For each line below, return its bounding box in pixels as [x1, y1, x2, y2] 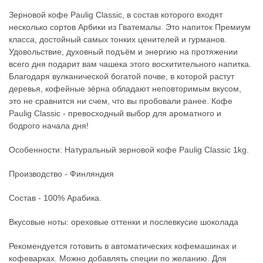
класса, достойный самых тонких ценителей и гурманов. [9, 35, 227, 45]
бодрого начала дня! [9, 121, 91, 131]
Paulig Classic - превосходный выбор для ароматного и [9, 109, 221, 119]
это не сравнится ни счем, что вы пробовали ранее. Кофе [9, 96, 232, 106]
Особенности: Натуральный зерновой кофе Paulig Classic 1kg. [9, 145, 251, 155]
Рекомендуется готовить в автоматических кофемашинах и [9, 241, 237, 251]
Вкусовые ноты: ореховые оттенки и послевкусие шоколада [9, 217, 241, 227]
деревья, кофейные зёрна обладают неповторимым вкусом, [9, 84, 241, 94]
